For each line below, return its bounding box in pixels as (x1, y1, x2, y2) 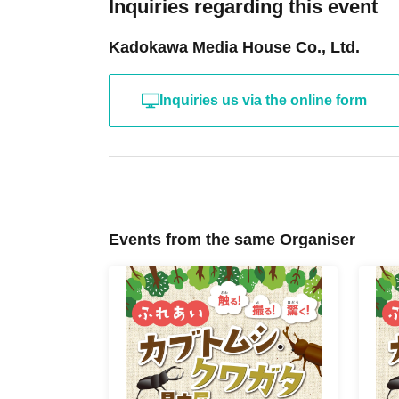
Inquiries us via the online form (159, 93, 367, 108)
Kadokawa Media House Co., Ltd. (109, 38, 360, 56)
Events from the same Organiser (109, 231, 355, 248)
